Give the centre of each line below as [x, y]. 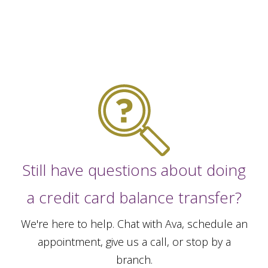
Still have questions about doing [134, 170]
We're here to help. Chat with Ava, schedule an [134, 224]
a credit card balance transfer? [134, 198]
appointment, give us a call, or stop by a [134, 242]
